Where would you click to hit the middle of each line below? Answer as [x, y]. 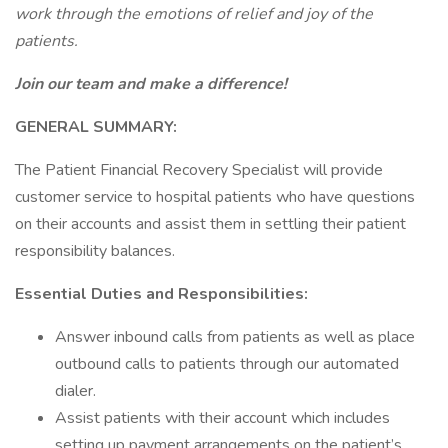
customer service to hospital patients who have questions [215, 197]
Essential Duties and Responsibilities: [161, 294]
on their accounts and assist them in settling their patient [210, 224]
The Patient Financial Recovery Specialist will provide [199, 170]
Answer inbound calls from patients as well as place [235, 337]
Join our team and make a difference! [151, 84]
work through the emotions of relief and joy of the [194, 14]
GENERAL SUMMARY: [96, 127]
